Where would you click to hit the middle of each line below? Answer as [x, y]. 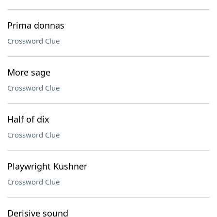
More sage [29, 72]
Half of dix [28, 119]
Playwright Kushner [47, 166]
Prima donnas [36, 25]
